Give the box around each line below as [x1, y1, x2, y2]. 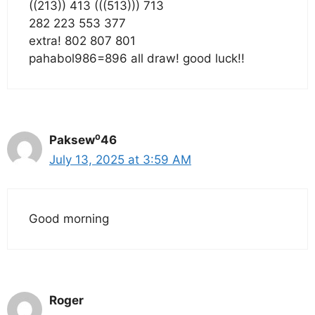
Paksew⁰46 [49, 133, 117, 148]
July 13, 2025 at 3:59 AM [49, 153, 191, 167]
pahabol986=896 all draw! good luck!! [29, 51, 245, 66]
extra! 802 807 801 [29, 34, 136, 49]
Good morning [29, 211, 109, 226]
